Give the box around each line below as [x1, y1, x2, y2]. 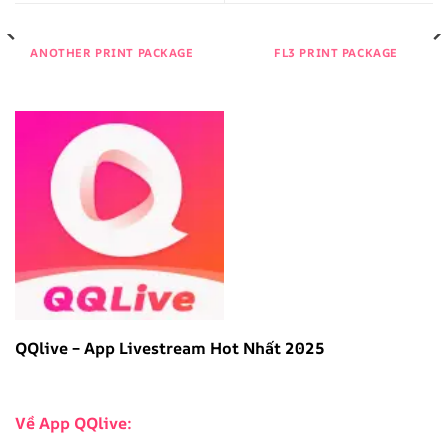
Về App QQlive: [15, 412, 132, 435]
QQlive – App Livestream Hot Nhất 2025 [15, 336, 325, 359]
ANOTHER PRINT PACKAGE [30, 44, 194, 60]
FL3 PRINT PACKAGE [274, 44, 398, 60]
